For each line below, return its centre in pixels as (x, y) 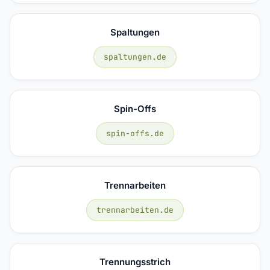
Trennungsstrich (135, 262)
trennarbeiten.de (135, 210)
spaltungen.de (135, 57)
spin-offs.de (135, 133)
